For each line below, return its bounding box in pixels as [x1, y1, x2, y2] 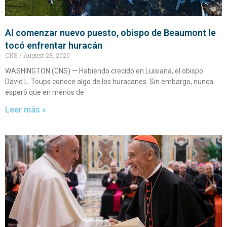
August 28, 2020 [22, 51, 70, 60]
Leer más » [5, 105, 46, 115]
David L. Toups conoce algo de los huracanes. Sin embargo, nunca [5, 78, 213, 86]
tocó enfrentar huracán [5, 40, 102, 51]
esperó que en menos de [5, 88, 84, 97]
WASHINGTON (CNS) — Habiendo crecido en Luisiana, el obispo [5, 67, 203, 75]
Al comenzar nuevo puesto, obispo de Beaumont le [5, 27, 216, 39]
